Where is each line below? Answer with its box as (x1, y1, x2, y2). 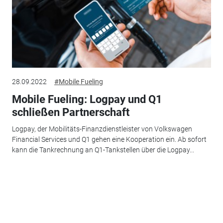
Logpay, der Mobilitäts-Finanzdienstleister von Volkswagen (11, 125, 192, 133)
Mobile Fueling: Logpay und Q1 (11, 93, 162, 106)
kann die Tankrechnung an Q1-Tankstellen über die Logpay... (11, 146, 194, 154)
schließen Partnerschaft (11, 106, 129, 118)
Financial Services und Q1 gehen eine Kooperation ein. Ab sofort (11, 135, 207, 143)
